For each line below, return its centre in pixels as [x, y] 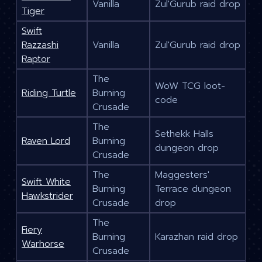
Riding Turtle [49, 93]
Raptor [36, 59]
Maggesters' [182, 175]
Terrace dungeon [193, 189]
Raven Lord [46, 141]
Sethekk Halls [184, 134]
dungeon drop [187, 148]
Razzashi [40, 45]
